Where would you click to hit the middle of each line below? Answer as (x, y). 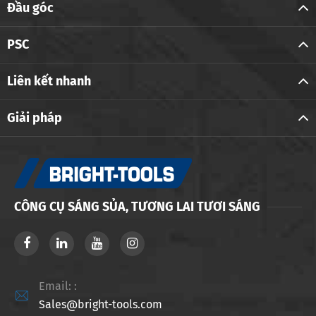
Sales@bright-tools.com (101, 305)
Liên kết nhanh (49, 81)
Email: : (58, 286)
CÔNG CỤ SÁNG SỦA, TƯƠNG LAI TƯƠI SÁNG (137, 207)
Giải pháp (35, 118)
